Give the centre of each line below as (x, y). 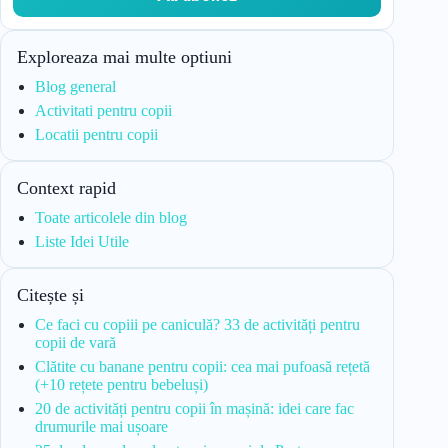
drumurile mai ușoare (101, 427)
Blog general (75, 87)
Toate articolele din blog (111, 218)
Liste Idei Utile (82, 242)
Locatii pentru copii (96, 135)
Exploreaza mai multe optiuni (124, 57)
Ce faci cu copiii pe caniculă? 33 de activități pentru (197, 325)
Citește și (50, 295)
